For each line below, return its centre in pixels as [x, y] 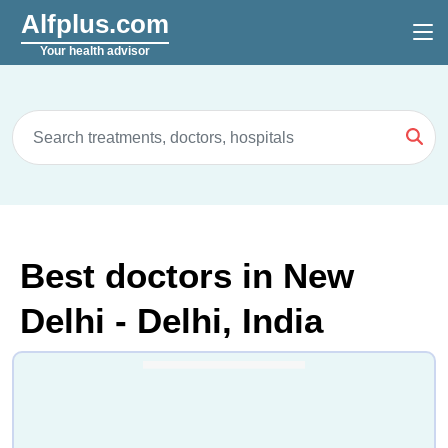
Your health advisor [95, 50]
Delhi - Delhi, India [171, 320]
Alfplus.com [95, 23]
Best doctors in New [187, 275]
